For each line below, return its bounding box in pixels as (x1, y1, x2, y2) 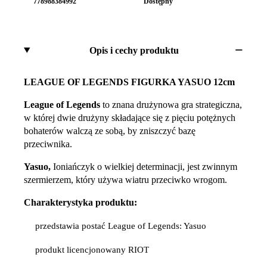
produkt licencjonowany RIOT (35, 245, 150, 255)
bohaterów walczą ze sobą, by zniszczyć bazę (24, 126, 195, 136)
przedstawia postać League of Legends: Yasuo (35, 221, 207, 231)
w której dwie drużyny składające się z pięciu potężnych (24, 113, 235, 123)
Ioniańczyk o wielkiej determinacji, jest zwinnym (53, 162, 237, 172)
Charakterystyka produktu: (24, 197, 137, 208)
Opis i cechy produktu (89, 45, 179, 55)
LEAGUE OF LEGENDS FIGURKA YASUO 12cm (24, 77, 235, 88)
